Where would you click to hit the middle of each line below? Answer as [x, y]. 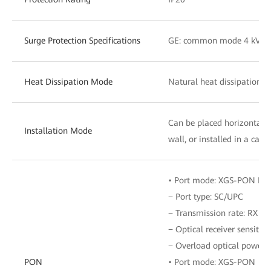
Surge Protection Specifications [82, 40]
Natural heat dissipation [215, 81]
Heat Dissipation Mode [68, 81]
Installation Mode [58, 130]
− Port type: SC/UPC [206, 196]
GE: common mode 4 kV [214, 40]
